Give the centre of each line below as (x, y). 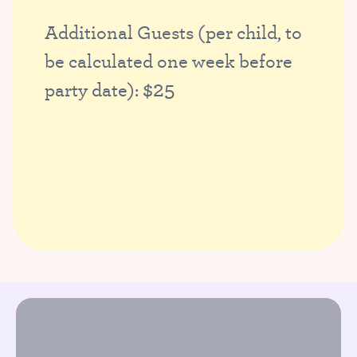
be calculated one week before (169, 61)
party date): (94, 90)
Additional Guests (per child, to (173, 32)
